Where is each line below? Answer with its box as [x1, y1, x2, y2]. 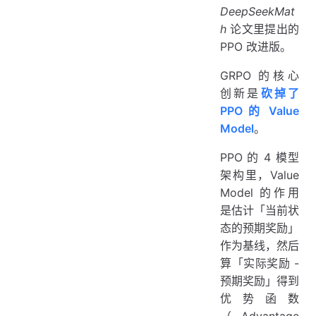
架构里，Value [220, 167, 299, 182]
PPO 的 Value [220, 103, 299, 118]
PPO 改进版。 [220, 39, 291, 54]
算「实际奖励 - [220, 255, 299, 270]
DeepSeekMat [220, 4, 295, 18]
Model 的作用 [220, 185, 299, 200]
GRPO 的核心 [220, 68, 299, 83]
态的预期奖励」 [220, 220, 299, 235]
